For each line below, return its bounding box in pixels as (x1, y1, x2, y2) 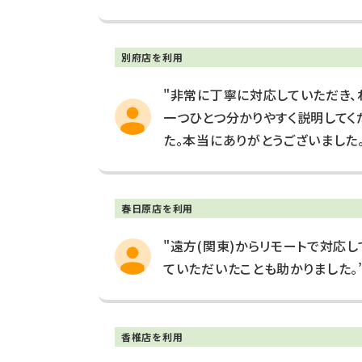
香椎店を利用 (121, 330, 183, 343)
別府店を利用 (121, 50, 183, 64)
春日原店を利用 (121, 201, 193, 215)
